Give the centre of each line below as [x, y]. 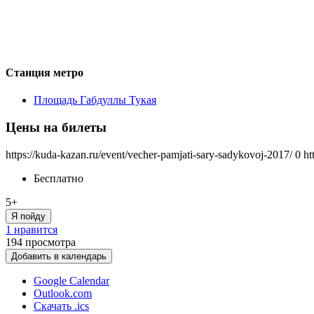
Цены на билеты [56, 127]
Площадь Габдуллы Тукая [95, 100]
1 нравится [32, 229]
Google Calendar [71, 280]
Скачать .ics [61, 306]
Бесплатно [59, 178]
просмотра [50, 242]
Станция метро [45, 72]
